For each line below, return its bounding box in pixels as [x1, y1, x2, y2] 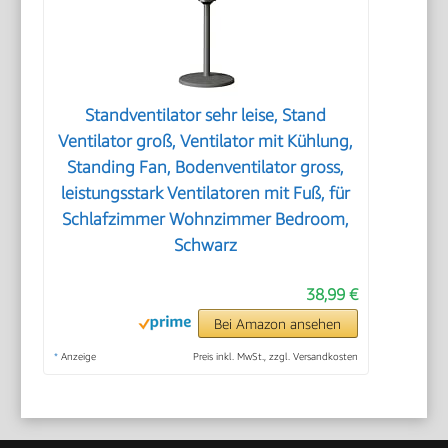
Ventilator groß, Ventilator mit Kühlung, [58, 131, 354, 152]
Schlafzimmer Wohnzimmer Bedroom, [62, 209, 350, 230]
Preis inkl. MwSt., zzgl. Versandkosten [192, 350, 358, 363]
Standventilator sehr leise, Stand [85, 105, 327, 126]
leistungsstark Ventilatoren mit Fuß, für [61, 183, 351, 204]
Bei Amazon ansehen [214, 315, 342, 333]
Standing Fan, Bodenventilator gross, [67, 157, 345, 178]
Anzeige [58, 350, 97, 363]
